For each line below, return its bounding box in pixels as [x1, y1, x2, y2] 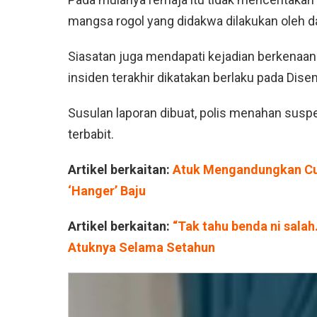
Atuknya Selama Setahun [68, 240, 215, 255]
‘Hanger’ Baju [68, 183, 146, 199]
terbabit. [68, 127, 114, 142]
